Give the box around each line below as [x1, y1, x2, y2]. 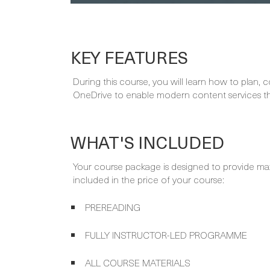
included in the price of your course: [73, 172, 224, 187]
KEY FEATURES [71, 44, 188, 71]
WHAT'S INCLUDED [71, 129, 224, 155]
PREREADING [85, 199, 140, 215]
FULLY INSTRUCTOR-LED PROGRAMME [85, 227, 247, 242]
